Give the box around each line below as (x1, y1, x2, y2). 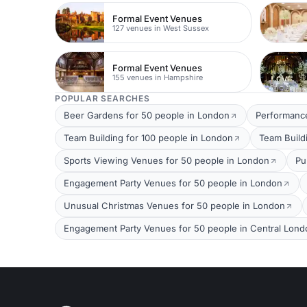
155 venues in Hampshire (112, 72, 204, 82)
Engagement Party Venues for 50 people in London (64, 177, 282, 188)
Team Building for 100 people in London (64, 132, 233, 143)
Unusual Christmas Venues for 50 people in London (64, 200, 285, 211)
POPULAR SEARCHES (55, 93, 150, 103)
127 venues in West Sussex (112, 23, 210, 33)
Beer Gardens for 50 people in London (64, 110, 230, 121)
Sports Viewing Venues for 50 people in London (64, 155, 269, 166)
